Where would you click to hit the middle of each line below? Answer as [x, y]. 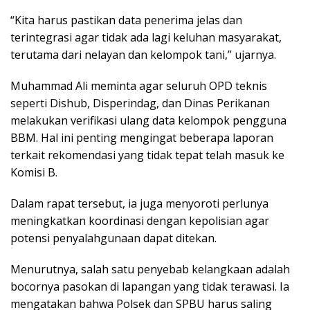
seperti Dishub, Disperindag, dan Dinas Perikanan [140, 103]
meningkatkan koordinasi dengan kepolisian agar [140, 220]
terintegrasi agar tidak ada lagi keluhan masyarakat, [146, 37]
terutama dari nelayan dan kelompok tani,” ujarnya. [143, 54]
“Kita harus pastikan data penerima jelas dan [126, 20]
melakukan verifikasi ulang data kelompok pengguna [148, 120]
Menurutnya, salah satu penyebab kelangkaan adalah [150, 269]
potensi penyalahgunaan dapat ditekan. [113, 238]
